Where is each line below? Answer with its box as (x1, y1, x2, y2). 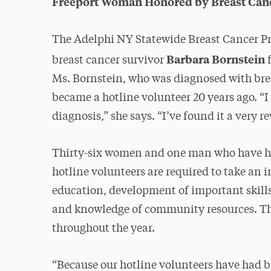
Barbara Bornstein (166, 51, 266, 67)
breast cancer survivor (52, 55, 167, 66)
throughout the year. (52, 223, 155, 234)
